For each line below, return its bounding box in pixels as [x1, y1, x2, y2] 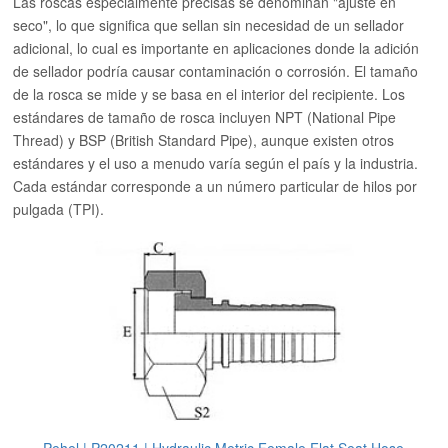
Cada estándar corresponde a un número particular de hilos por [13, 176, 418, 196]
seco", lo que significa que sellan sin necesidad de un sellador [13, 15, 405, 35]
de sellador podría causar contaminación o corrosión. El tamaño [13, 61, 419, 81]
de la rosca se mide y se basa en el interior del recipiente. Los [13, 84, 406, 104]
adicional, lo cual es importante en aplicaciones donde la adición [13, 38, 420, 58]
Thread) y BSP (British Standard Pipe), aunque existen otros [13, 130, 395, 150]
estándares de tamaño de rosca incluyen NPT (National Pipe [13, 107, 397, 127]
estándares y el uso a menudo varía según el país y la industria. [13, 153, 419, 173]
